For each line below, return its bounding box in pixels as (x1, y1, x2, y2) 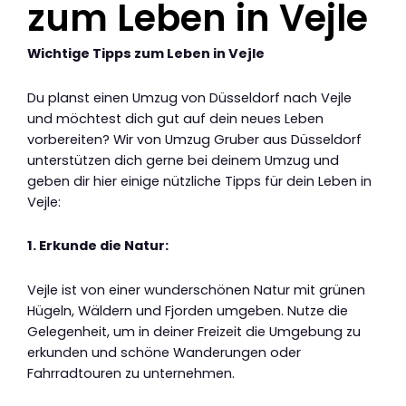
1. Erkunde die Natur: (27, 237, 169, 256)
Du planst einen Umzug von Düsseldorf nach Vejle (27, 88, 352, 107)
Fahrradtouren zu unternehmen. (27, 363, 235, 382)
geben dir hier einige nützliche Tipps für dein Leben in (27, 171, 372, 190)
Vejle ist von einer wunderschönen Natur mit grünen (27, 280, 365, 299)
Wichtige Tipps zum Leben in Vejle (27, 44, 265, 63)
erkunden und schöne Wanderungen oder (27, 343, 301, 362)
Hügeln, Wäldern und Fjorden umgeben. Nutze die (27, 301, 348, 320)
